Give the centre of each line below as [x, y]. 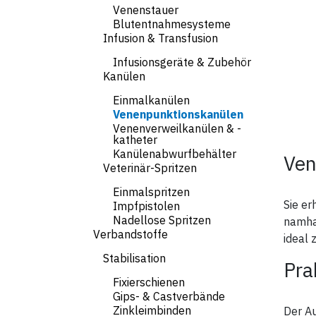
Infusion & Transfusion [160, 38]
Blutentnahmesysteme [172, 24]
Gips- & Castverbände [169, 296]
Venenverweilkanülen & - [177, 128]
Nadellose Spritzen [162, 220]
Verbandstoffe [130, 234]
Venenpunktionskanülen [178, 114]
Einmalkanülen [151, 100]
